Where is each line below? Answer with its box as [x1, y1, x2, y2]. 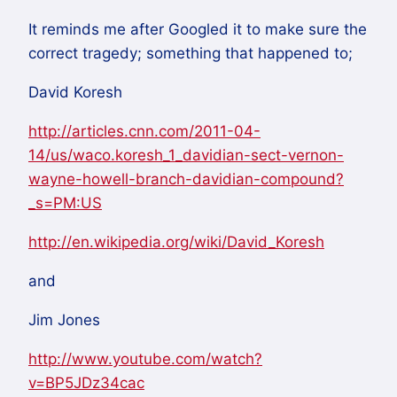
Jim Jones [28, 310, 100, 329]
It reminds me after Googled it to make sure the [28, 19, 367, 38]
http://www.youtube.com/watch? [28, 349, 262, 368]
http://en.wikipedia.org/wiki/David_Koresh [28, 232, 324, 251]
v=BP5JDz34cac [28, 373, 144, 392]
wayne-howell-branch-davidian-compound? [28, 169, 344, 188]
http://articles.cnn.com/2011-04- [28, 121, 261, 140]
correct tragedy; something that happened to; [28, 43, 353, 62]
